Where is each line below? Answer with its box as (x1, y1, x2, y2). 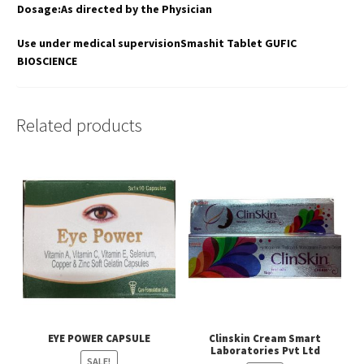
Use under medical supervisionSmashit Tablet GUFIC (16, 36, 297, 51)
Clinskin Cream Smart (209, 331, 322, 346)
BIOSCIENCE (16, 54, 77, 69)
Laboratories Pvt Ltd (210, 344, 320, 358)
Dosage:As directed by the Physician (16, 2, 212, 17)
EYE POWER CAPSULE (47, 331, 150, 346)
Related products (15, 114, 142, 136)
